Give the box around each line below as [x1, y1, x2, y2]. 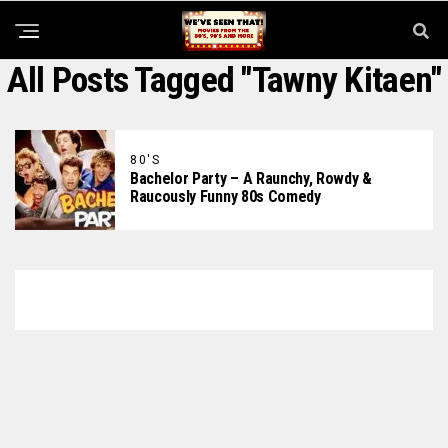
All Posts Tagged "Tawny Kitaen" [6, 59, 442, 101]
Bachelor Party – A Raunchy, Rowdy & [130, 169, 372, 188]
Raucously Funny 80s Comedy [130, 187, 321, 206]
